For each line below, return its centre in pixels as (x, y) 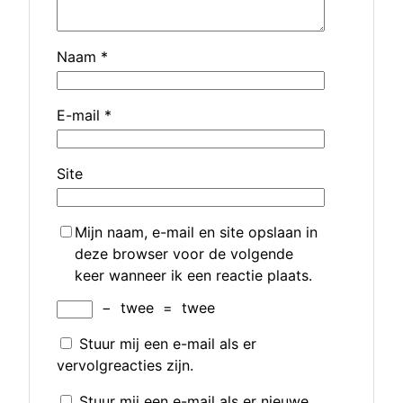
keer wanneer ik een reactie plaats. (193, 276)
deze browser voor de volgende (184, 254)
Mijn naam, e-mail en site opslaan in (196, 233)
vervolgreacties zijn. (125, 366)
